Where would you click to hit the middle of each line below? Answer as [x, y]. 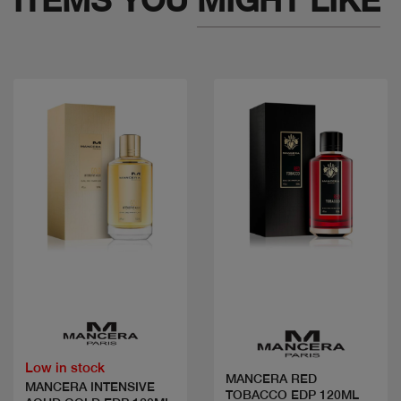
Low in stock [65, 367]
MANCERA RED [271, 379]
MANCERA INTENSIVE [90, 386]
